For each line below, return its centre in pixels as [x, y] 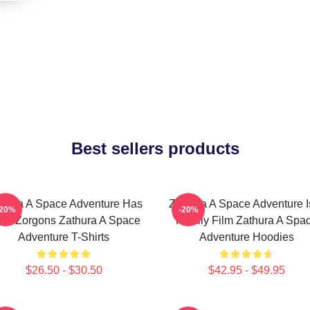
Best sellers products [155, 148]
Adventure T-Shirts [64, 237]
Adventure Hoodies [246, 237]
